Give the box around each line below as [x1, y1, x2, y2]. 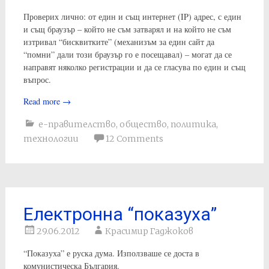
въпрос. [23, 73, 51, 85]
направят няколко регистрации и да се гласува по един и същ [23, 61, 246, 73]
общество [119, 118, 167, 130]
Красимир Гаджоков [104, 225, 193, 237]
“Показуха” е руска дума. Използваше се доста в [23, 247, 199, 259]
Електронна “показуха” [23, 203, 217, 225]
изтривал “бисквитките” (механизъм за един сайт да [23, 35, 214, 47]
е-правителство [38, 118, 116, 130]
